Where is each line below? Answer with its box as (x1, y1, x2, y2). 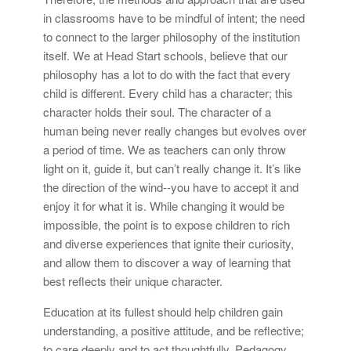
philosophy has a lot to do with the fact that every (43, 65, 291, 82)
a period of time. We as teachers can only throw (43, 140, 286, 157)
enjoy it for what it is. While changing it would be (43, 197, 284, 214)
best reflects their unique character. (43, 272, 223, 289)
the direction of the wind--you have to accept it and (43, 178, 299, 195)
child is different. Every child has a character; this (43, 84, 293, 101)
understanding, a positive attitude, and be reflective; (43, 321, 304, 338)
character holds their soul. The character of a (43, 103, 271, 120)
